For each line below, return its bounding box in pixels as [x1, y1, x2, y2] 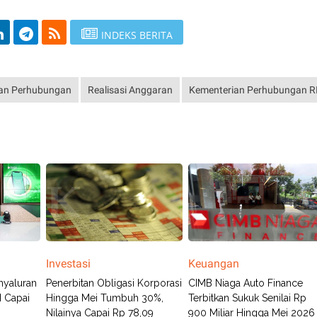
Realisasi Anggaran [88, 83, 173, 96]
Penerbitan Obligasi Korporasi [45, 277, 182, 289]
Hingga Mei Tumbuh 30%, [45, 292, 163, 304]
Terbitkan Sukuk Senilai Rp [188, 292, 307, 304]
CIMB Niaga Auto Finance [188, 277, 304, 289]
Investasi [45, 256, 91, 270]
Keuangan [188, 256, 240, 270]
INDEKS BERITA [100, 28, 173, 42]
